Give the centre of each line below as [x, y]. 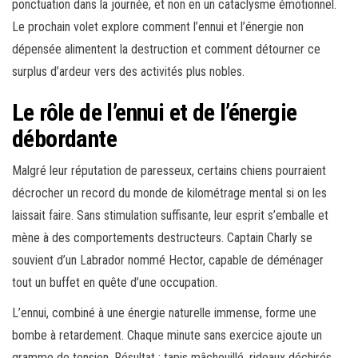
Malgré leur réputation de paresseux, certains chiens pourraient [169, 171]
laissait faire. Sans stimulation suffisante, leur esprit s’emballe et [170, 216]
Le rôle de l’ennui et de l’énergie [155, 113]
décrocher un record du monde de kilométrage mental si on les [169, 193]
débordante [64, 139]
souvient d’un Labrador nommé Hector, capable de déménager [168, 261]
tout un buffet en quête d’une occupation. [115, 283]
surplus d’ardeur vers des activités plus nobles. [128, 72]
